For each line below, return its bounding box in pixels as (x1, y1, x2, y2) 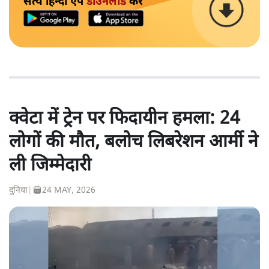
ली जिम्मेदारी (9, 154, 91, 178)
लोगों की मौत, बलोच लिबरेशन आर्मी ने (9, 130, 258, 154)
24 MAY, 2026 (42, 184, 95, 196)
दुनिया (9, 184, 28, 196)
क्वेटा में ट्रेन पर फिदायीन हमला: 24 (9, 107, 240, 131)
